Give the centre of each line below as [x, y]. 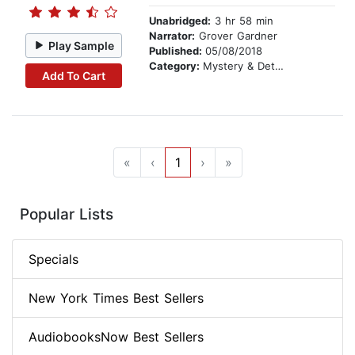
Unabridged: [180, 21]
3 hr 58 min [242, 21]
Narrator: [172, 36]
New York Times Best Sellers [116, 298]
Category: [176, 66]
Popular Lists [67, 215]
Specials [53, 260]
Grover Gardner [236, 36]
